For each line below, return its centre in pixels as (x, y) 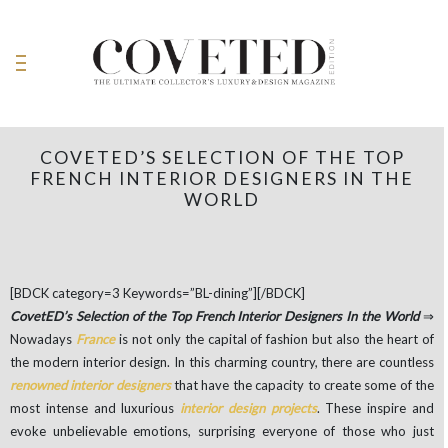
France (95, 338)
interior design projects (248, 407)
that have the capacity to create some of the (302, 384)
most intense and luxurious (95, 407)
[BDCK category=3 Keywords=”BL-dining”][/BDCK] (157, 292)
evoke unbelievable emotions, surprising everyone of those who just (222, 430)
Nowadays (43, 338)
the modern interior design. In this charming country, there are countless (222, 361)
